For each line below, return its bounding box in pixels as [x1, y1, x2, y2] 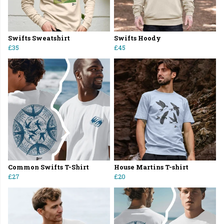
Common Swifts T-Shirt [8, 163, 89, 171]
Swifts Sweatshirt [8, 34, 70, 42]
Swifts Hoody [114, 34, 161, 42]
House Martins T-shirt [114, 163, 188, 171]
